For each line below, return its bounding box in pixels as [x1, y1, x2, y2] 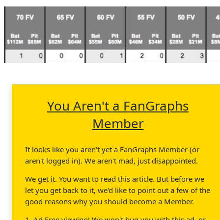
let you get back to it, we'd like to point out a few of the [25, 185, 210, 195]
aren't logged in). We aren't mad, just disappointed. [25, 155, 198, 165]
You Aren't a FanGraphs [47, 96, 189, 114]
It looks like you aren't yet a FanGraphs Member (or [25, 144, 199, 154]
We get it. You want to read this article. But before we [25, 173, 204, 184]
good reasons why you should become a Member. [25, 196, 194, 206]
